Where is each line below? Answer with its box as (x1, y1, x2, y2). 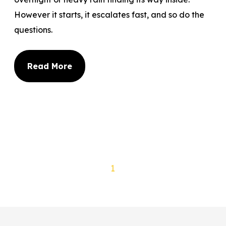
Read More (27, 61, 73, 71)
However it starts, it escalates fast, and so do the (14, 9, 205, 20)
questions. (14, 24, 53, 35)
